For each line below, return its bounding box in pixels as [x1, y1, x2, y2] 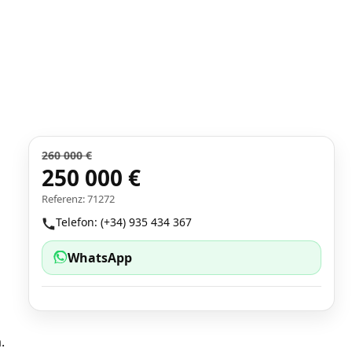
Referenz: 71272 [42, 192, 115, 207]
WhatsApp [68, 249, 132, 267]
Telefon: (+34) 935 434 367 [56, 214, 192, 230]
